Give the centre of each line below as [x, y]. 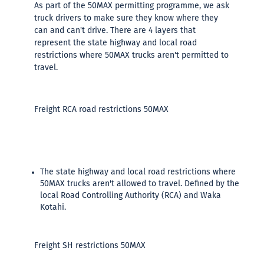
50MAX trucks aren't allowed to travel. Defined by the [140, 184]
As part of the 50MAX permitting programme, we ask [132, 6]
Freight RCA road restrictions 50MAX [101, 110]
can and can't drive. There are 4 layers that [115, 31]
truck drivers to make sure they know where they [126, 18]
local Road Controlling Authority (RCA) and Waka [131, 196]
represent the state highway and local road [115, 43]
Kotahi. [53, 207]
